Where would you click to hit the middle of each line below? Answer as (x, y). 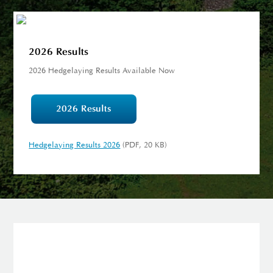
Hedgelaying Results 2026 (75, 146)
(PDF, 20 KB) (144, 146)
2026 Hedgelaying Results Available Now (102, 71)
